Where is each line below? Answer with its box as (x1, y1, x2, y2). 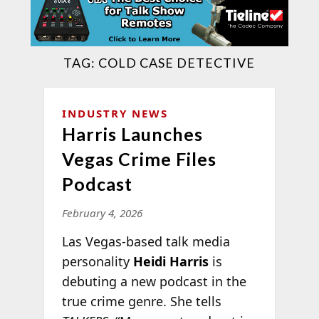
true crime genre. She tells (61, 292, 221, 310)
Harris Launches (61, 122, 203, 145)
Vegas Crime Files (61, 147, 216, 169)
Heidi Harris (132, 252, 209, 270)
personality (61, 252, 133, 270)
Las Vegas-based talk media (61, 232, 230, 250)
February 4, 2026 (61, 205, 142, 220)
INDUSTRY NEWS (61, 105, 168, 120)
